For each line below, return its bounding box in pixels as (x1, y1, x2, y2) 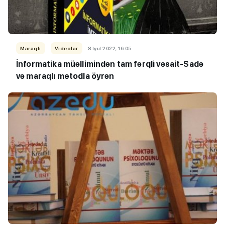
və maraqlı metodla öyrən (16, 71, 115, 81)
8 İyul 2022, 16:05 (87, 45, 132, 52)
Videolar (54, 45, 78, 52)
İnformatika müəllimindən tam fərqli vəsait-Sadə (16, 59, 204, 69)
